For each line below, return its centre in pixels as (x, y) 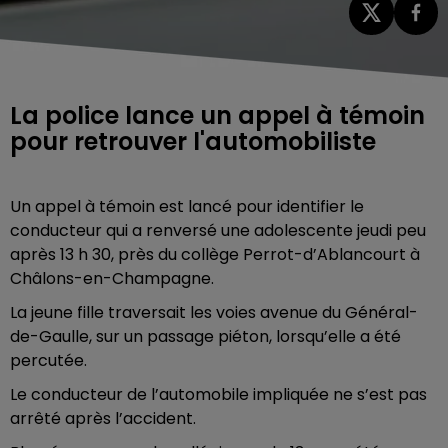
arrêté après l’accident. (103, 418)
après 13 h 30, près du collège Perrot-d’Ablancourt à (215, 254)
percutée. (48, 360)
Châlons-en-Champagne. (114, 278)
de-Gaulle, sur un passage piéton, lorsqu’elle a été (205, 336)
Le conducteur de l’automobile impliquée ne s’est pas (218, 394)
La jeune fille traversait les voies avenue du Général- (214, 312)
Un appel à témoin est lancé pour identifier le (187, 206)
